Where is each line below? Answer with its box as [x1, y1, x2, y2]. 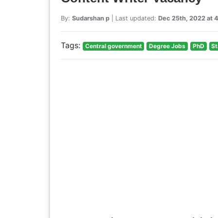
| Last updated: [109, 14, 158, 22]
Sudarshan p [72, 14, 109, 22]
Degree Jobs [149, 42, 186, 50]
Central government [85, 42, 142, 50]
